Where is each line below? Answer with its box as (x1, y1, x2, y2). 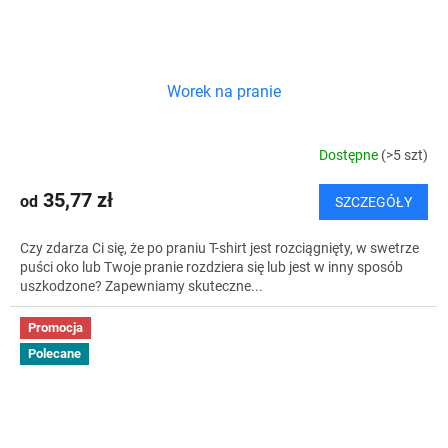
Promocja (28, 320, 83, 336)
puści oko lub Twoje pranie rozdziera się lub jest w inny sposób (20, 259, 403, 276)
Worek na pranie (167, 82, 281, 102)
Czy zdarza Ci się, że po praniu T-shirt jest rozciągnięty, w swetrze (20, 240, 419, 257)
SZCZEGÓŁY (335, 194, 412, 211)
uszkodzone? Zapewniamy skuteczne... (20, 278, 263, 295)
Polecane (28, 345, 81, 361)
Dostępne (319, 146, 381, 163)
